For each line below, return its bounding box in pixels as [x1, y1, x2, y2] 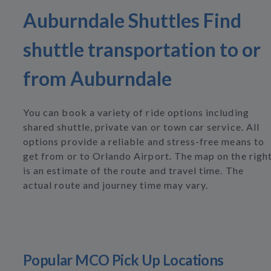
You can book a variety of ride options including [23, 106, 249, 118]
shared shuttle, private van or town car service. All [23, 121, 260, 132]
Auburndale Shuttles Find [23, 8, 241, 32]
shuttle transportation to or [23, 38, 261, 61]
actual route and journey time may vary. [23, 179, 209, 191]
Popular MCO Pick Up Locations [23, 251, 224, 269]
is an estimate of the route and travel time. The [23, 165, 244, 176]
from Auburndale [23, 67, 172, 90]
